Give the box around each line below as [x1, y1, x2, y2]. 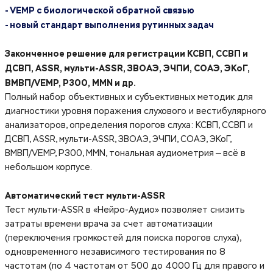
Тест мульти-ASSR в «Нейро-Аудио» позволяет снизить [5, 206, 245, 214]
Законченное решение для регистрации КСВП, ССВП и [5, 48, 248, 59]
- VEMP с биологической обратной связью [5, 5, 194, 16]
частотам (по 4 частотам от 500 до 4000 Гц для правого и [5, 262, 264, 271]
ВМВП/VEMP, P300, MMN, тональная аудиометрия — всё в [5, 149, 246, 158]
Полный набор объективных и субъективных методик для [5, 93, 253, 102]
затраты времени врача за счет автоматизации [5, 220, 213, 229]
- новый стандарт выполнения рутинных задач [5, 19, 214, 30]
